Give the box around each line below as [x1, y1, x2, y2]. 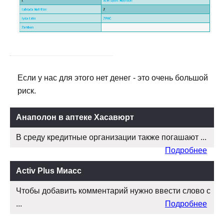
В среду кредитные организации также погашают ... [16, 133, 206, 142]
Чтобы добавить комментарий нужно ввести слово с [16, 186, 210, 195]
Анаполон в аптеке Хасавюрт [16, 113, 134, 122]
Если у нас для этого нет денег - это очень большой [17, 73, 208, 82]
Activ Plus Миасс [16, 166, 81, 175]
